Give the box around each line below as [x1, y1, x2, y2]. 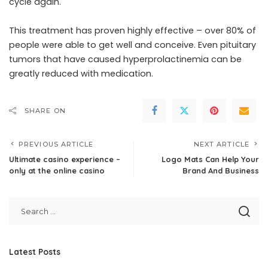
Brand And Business [182, 165, 259, 175]
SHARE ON [25, 106, 66, 115]
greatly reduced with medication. [9, 67, 153, 80]
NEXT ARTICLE [193, 139, 249, 148]
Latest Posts [9, 246, 60, 257]
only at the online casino [9, 165, 105, 175]
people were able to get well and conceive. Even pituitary [9, 38, 256, 51]
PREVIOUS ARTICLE [19, 139, 94, 148]
